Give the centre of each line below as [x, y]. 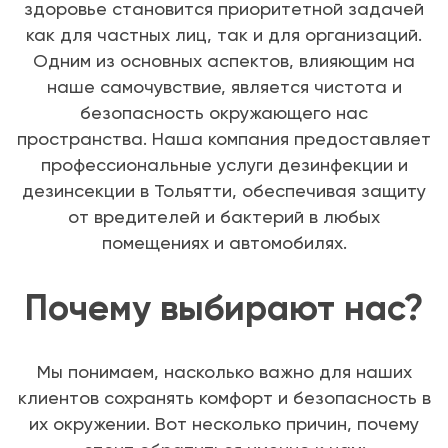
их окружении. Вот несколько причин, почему [224, 424]
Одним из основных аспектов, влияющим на [224, 61]
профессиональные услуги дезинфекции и [224, 165]
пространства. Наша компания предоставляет [224, 139]
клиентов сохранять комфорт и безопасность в [224, 398]
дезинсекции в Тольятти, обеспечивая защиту [224, 191]
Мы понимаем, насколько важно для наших [224, 372]
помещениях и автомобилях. [224, 243]
